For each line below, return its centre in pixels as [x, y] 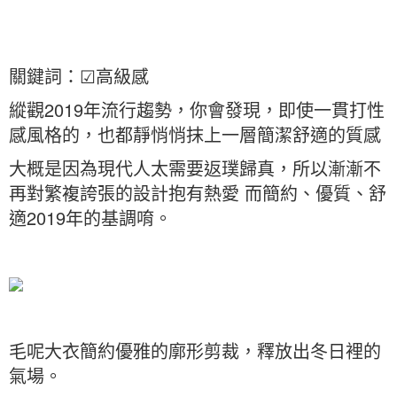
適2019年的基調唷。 [90, 218]
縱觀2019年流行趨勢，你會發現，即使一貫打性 [197, 109]
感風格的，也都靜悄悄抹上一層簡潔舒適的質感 [195, 134]
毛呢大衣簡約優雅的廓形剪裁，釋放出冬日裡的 [195, 350]
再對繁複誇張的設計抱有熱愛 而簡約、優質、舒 [198, 193]
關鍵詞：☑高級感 [79, 76]
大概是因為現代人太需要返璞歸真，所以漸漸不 [195, 168]
